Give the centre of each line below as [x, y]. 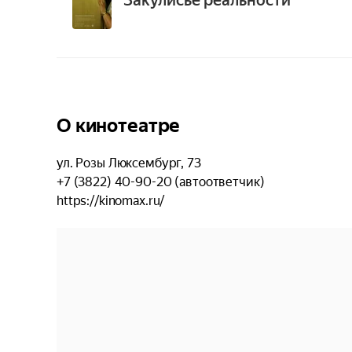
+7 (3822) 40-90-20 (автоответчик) [161, 182]
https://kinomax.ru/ [111, 201]
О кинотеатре [119, 126]
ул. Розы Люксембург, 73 [129, 163]
